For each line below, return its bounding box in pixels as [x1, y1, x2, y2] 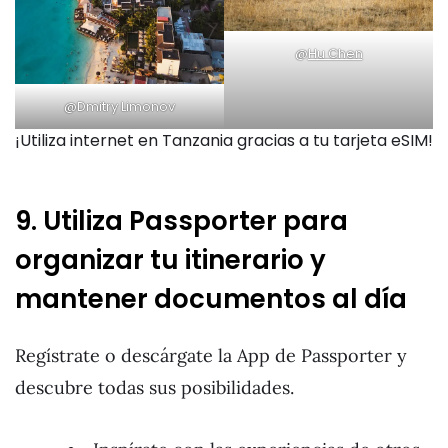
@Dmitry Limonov [64, 96, 175, 116]
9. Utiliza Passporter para [15, 203, 348, 240]
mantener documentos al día [15, 281, 407, 318]
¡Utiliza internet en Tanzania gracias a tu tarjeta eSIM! [15, 128, 433, 152]
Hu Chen [307, 44, 363, 64]
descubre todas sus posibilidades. [15, 375, 294, 399]
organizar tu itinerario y [15, 242, 326, 279]
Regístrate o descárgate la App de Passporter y [15, 343, 407, 367]
